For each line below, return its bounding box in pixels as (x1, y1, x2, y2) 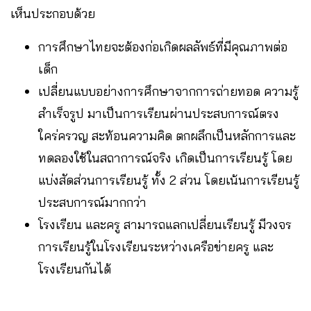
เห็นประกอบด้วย (10, 5, 95, 22)
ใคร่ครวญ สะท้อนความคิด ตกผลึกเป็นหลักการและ (38, 127, 296, 144)
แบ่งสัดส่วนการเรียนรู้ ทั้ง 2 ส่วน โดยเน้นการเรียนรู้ (38, 171, 299, 188)
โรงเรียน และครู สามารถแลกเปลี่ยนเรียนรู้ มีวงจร (38, 216, 292, 233)
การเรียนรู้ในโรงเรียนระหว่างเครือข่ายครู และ (38, 238, 274, 255)
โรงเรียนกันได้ (38, 260, 111, 277)
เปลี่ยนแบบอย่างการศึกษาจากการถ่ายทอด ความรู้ (38, 83, 299, 99)
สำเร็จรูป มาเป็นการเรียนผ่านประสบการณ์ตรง (38, 105, 279, 121)
